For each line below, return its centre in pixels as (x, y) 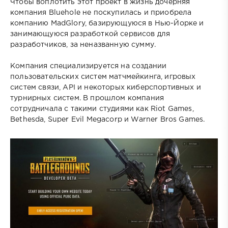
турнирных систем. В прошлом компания (87, 98)
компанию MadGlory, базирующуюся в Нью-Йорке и (107, 23)
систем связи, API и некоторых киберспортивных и (106, 87)
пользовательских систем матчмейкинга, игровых (103, 77)
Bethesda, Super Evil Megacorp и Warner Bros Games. (108, 119)
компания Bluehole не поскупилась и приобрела (101, 12)
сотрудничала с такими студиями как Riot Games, (102, 109)
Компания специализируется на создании (89, 66)
